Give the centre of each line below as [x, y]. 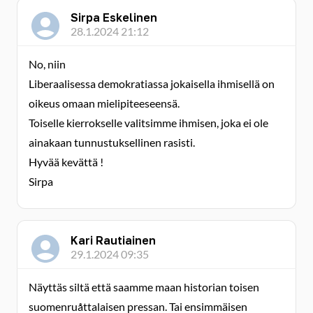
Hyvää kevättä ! [66, 162]
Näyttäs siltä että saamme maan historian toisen [144, 287]
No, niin [47, 64]
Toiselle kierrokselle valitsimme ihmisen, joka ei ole [148, 123]
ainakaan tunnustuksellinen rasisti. [112, 142]
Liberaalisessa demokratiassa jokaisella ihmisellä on [152, 83]
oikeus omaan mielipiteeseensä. [104, 103]
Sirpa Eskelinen [114, 17]
